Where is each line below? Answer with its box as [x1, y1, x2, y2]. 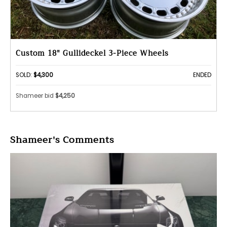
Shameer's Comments [10, 132, 114, 148]
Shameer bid [16, 91, 55, 100]
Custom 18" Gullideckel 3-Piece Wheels [16, 47, 169, 60]
